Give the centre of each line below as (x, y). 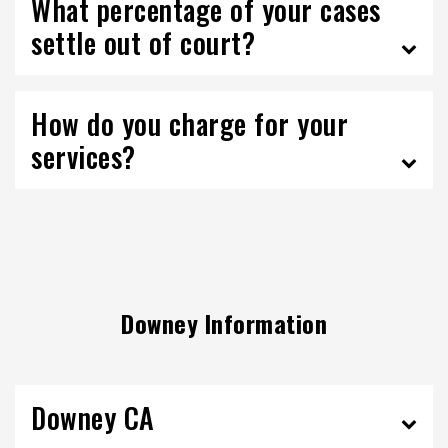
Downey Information (224, 323)
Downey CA (93, 417)
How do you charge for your (189, 123)
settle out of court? (143, 42)
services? (83, 156)
